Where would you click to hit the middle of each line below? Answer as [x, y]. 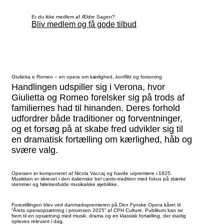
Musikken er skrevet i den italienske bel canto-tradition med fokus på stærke [99, 178]
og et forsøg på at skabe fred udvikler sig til [97, 129]
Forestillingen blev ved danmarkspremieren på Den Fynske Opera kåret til [96, 204]
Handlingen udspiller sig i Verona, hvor [88, 87]
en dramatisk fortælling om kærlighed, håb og [102, 139]
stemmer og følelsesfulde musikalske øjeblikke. [65, 184]
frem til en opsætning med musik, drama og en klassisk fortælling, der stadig [99, 215]
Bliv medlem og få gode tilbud [84, 24]
